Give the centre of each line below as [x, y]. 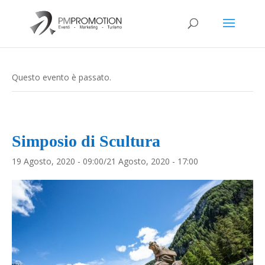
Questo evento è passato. [62, 77]
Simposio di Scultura [86, 141]
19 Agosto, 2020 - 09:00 [58, 161]
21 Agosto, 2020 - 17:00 [152, 161]
